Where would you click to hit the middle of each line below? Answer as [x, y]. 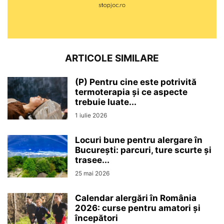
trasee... [92, 160]
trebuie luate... [106, 102]
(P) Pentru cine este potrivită [136, 82]
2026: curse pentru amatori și [138, 208]
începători [96, 218]
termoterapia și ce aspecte [131, 92]
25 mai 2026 [92, 173]
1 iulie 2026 [91, 115]
